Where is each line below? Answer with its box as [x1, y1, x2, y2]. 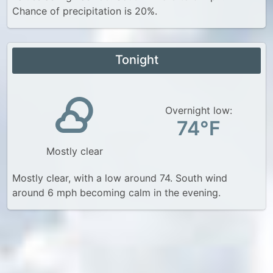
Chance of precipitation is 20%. [12, 5, 157, 17]
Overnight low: [165, 104, 232, 116]
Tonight [115, 52, 158, 67]
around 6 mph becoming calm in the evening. [12, 186, 221, 199]
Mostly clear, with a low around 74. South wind [12, 172, 227, 184]
